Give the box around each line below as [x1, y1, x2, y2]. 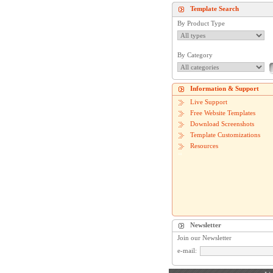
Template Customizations [190, 132, 260, 138]
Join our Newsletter [177, 235, 232, 241]
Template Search [190, 5, 239, 12]
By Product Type [177, 20, 225, 27]
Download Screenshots [190, 121, 254, 127]
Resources [190, 143, 218, 149]
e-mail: [177, 247, 197, 254]
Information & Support [190, 85, 259, 92]
